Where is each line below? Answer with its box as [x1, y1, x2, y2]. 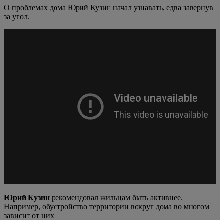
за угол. [4, 12, 29, 21]
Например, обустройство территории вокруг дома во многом [4, 202, 209, 211]
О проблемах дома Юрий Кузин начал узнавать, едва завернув [4, 3, 213, 12]
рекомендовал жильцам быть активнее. [52, 193, 183, 202]
